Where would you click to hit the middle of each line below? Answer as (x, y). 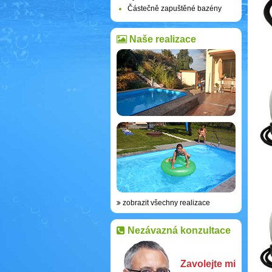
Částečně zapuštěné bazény (175, 8)
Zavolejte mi (208, 264)
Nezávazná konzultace (178, 230)
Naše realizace (161, 39)
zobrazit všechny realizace (165, 203)
